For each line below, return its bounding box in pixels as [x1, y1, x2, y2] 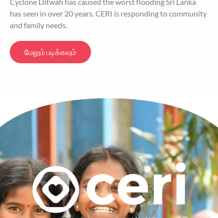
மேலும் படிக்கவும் [24, 47, 76, 57]
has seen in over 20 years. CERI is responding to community [10, 9, 207, 18]
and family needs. [10, 20, 67, 30]
